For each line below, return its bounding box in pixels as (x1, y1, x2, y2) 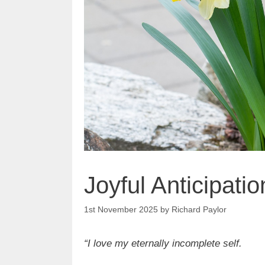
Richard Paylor (172, 205, 227, 215)
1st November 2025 (84, 205, 158, 215)
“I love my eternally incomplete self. (84, 238, 242, 250)
